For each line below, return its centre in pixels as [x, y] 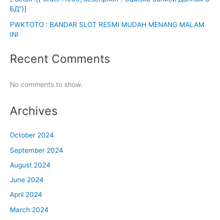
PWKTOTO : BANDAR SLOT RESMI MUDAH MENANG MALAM [107, 24]
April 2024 [26, 195]
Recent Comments [60, 58]
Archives [34, 111]
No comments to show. [46, 84]
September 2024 [37, 150]
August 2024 [30, 165]
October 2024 [32, 135]
